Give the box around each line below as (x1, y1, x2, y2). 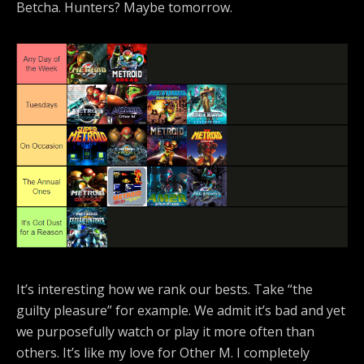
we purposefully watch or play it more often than (16, 322, 314, 340)
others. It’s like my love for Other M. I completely (16, 343, 310, 362)
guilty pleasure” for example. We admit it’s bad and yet (16, 301, 345, 319)
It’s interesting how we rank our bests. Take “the (16, 279, 313, 298)
